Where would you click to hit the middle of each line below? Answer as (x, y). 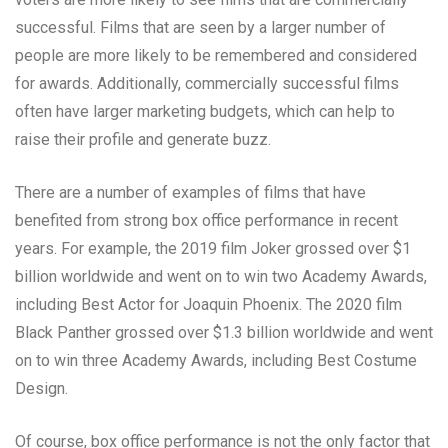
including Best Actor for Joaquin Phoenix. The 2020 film (208, 305)
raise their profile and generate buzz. (143, 140)
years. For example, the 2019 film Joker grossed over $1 (213, 249)
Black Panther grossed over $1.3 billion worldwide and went (224, 333)
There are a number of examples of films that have (190, 193)
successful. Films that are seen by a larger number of (200, 28)
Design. (41, 389)
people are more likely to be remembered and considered (216, 56)
